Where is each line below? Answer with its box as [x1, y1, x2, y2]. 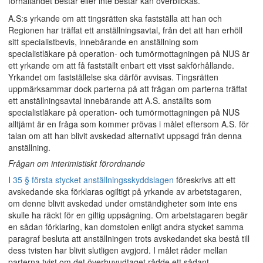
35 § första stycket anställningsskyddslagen [13, 174, 174, 186]
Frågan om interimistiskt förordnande [8, 157, 145, 169]
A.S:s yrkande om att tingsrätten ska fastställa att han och [8, 12, 222, 24]
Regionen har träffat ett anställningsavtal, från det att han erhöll [8, 24, 242, 36]
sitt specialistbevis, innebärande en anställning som [8, 36, 198, 48]
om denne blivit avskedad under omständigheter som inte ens [8, 197, 237, 209]
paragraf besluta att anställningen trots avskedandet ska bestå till [8, 232, 249, 244]
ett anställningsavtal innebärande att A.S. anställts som [8, 95, 211, 106]
